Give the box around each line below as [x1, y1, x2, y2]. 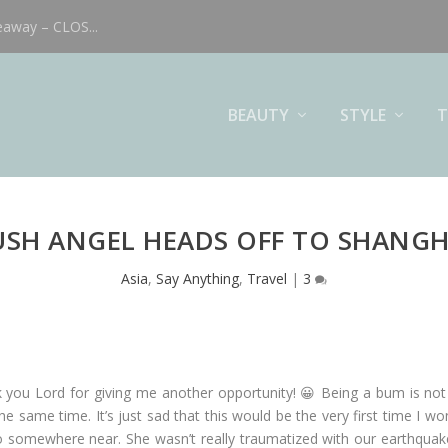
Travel [247, 269, 287, 288]
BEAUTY [227, 103, 289, 126]
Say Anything [156, 269, 239, 288]
